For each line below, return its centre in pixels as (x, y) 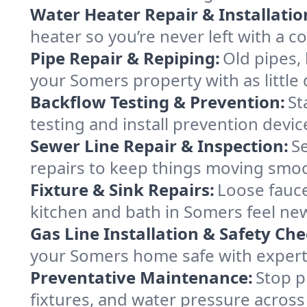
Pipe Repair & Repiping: (125, 58)
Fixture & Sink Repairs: (122, 189)
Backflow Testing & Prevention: (158, 102)
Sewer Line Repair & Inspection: (159, 146)
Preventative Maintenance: (142, 277)
